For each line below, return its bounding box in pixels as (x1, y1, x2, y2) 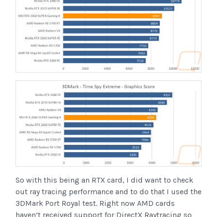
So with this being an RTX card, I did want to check (15, 175, 193, 185)
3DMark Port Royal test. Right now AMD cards (15, 199, 175, 208)
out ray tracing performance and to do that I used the (15, 187, 201, 197)
